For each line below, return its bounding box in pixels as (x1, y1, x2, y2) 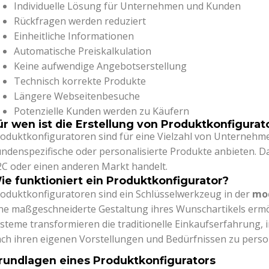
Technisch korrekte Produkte (14, 74, 147, 88)
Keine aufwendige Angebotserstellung (14, 59, 187, 73)
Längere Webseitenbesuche (14, 89, 141, 103)
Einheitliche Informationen (14, 29, 134, 43)
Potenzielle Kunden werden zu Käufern (14, 104, 190, 118)
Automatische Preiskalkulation (14, 44, 152, 58)
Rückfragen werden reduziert (14, 14, 147, 28)
